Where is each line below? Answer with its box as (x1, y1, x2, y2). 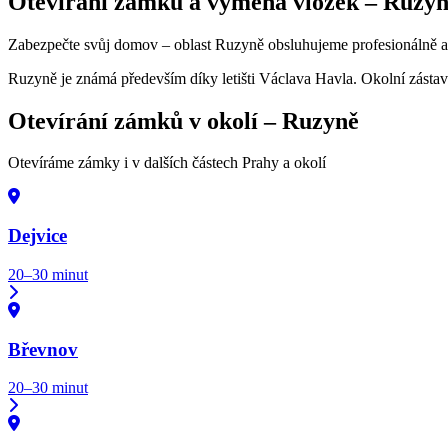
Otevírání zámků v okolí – (8, 107, 282, 134)
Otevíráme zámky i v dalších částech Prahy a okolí (8, 154, 326, 172)
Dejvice (8, 225, 67, 247)
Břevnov (8, 338, 78, 360)
